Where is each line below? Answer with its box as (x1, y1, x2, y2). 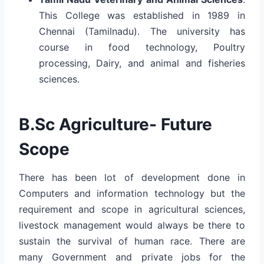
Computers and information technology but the (19, 187, 245, 199)
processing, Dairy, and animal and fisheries (39, 57, 245, 69)
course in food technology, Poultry (39, 41, 245, 53)
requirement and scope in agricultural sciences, (19, 203, 245, 215)
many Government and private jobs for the (19, 250, 245, 263)
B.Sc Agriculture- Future (19, 114, 212, 134)
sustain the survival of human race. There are (19, 235, 245, 247)
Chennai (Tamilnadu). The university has (39, 25, 245, 37)
